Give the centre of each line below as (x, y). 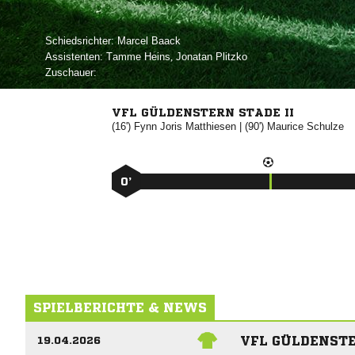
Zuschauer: (71, 73)
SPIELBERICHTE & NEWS (120, 307)
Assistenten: (74, 57)
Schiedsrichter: (80, 41)
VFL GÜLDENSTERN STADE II (202, 113)
